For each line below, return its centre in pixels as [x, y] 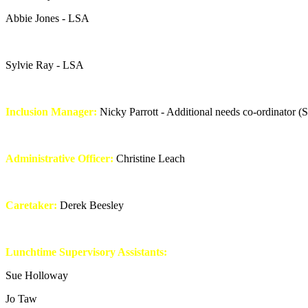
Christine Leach [149, 158]
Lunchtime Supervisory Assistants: [86, 252]
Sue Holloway [37, 275]
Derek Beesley [90, 205]
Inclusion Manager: [51, 111]
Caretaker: [31, 205]
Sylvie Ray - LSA [45, 65]
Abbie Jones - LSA [47, 18]
